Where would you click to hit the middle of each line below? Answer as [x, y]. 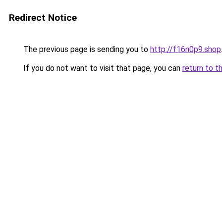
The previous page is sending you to [86, 49]
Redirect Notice [43, 18]
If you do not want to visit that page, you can [102, 68]
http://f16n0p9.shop [186, 49]
